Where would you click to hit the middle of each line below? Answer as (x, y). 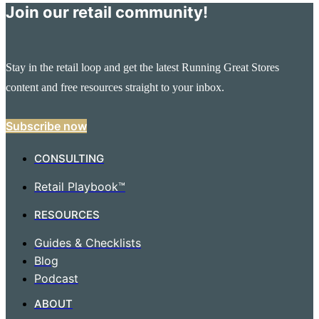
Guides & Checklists (88, 242)
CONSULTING (69, 158)
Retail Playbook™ (80, 186)
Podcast (56, 278)
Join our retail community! (107, 12)
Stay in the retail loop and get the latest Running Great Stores (142, 67)
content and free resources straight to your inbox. (115, 87)
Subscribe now (46, 126)
